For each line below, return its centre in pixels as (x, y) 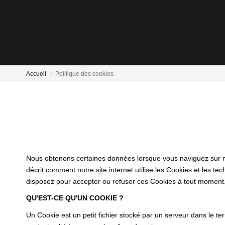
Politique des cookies (84, 74)
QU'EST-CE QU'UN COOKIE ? (75, 198)
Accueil (36, 74)
